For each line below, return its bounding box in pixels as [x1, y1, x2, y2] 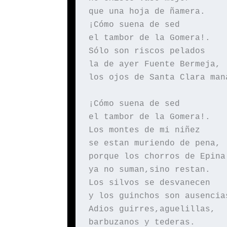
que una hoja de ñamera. [88, 7, 205, 17]
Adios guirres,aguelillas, [88, 205, 215, 214]
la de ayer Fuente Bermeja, [88, 60, 220, 69]
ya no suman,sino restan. [88, 165, 210, 175]
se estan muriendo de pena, [88, 139, 220, 148]
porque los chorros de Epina [88, 152, 225, 162]
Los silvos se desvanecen [88, 178, 210, 188]
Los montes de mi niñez [88, 126, 200, 135]
